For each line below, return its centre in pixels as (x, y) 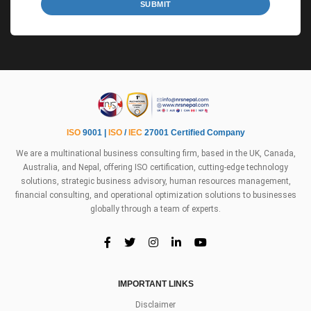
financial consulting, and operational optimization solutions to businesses (155, 195)
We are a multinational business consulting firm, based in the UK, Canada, (155, 154)
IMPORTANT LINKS (155, 284)
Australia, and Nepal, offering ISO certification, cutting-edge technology (155, 168)
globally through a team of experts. (155, 209)
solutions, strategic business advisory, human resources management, (155, 182)
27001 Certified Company (193, 133)
